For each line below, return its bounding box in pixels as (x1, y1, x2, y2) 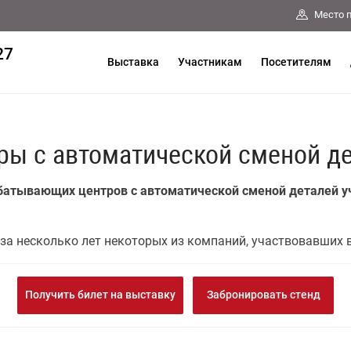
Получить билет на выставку (25, 288, 175, 301)
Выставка (107, 56, 159, 68)
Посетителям (261, 56, 331, 68)
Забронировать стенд (206, 288, 320, 301)
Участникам (178, 56, 242, 68)
